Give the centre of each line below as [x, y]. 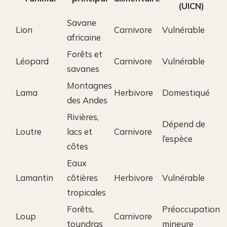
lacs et [80, 131]
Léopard [32, 61]
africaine [84, 37]
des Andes [87, 100]
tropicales [86, 192]
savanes [83, 68]
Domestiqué [186, 92]
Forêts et [85, 54]
